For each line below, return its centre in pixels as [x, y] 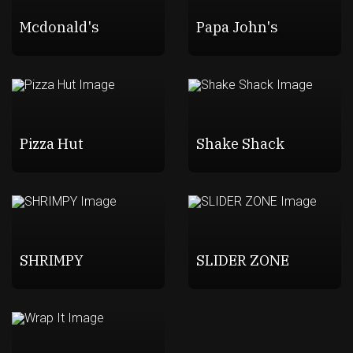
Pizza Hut [51, 143]
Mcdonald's [59, 26]
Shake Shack [240, 143]
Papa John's [237, 26]
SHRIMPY [51, 260]
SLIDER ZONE [242, 260]
